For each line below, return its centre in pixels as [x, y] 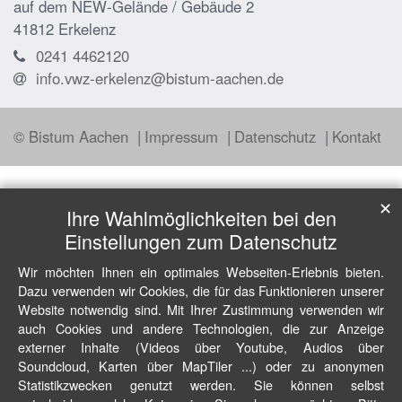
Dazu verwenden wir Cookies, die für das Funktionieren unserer [201, 290]
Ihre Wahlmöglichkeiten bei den [201, 218]
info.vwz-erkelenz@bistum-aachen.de [160, 78]
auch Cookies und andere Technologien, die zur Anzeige [201, 328]
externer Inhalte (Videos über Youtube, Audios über [201, 347]
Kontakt [357, 136]
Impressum [184, 136]
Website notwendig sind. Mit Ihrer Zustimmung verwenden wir [201, 309]
